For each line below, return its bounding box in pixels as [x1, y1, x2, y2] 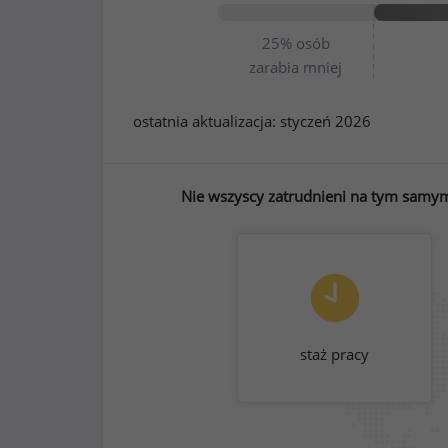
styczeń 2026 [280, 111, 371, 131]
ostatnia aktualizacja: [133, 111, 280, 131]
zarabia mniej [249, 57, 343, 77]
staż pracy [300, 344, 369, 364]
